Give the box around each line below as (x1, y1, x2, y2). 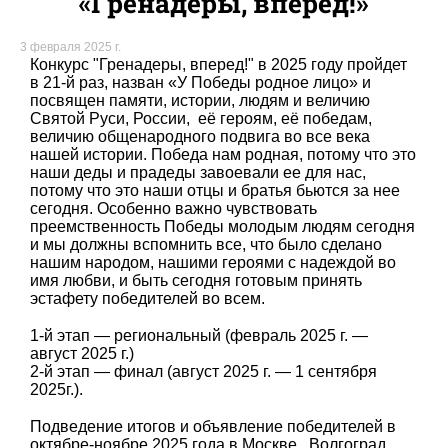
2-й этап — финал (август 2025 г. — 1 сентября (30, 363, 377, 381)
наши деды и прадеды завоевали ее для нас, (30, 164, 366, 182)
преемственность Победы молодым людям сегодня (30, 218, 415, 236)
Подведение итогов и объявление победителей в (30, 417, 396, 435)
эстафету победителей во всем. (30, 290, 265, 308)
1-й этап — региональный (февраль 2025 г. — (30, 327, 368, 345)
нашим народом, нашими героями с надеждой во (30, 254, 396, 272)
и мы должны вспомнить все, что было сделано (30, 236, 382, 254)
